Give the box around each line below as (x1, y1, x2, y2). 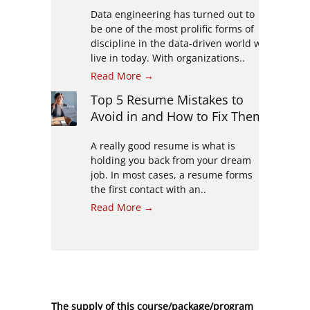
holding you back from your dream (90, 153, 251, 167)
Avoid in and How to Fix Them (90, 107, 264, 125)
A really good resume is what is (90, 138, 235, 152)
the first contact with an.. (90, 182, 206, 196)
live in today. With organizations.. (90, 51, 245, 64)
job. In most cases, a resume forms (90, 167, 253, 181)
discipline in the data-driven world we (90, 36, 267, 50)
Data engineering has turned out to (90, 7, 255, 21)
